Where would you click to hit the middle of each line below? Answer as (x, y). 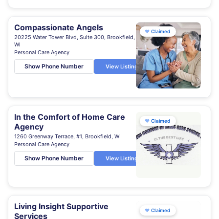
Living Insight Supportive (61, 206)
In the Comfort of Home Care (70, 117)
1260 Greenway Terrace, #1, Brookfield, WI (67, 136)
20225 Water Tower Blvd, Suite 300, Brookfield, (75, 37)
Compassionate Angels (59, 27)
